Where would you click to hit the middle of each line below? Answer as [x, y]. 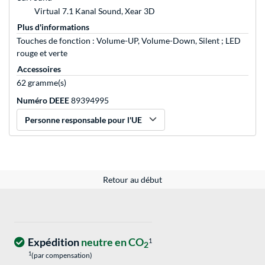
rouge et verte [42, 53]
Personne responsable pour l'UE [83, 120]
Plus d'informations [53, 27]
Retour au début [132, 180]
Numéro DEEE [43, 101]
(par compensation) [62, 256]
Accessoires [39, 69]
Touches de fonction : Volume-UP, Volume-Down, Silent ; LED [129, 41]
